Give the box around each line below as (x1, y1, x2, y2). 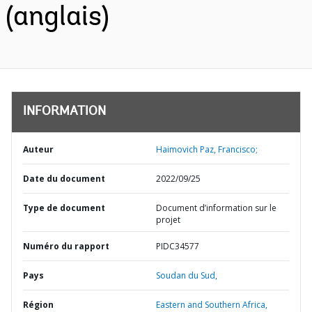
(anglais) (6, 4, 109, 32)
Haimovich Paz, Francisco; (156, 143, 258, 155)
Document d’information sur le (156, 202, 276, 214)
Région (23, 299, 54, 311)
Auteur (23, 143, 54, 155)
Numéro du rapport (23, 240, 109, 252)
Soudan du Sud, (156, 270, 217, 281)
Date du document (23, 173, 105, 185)
